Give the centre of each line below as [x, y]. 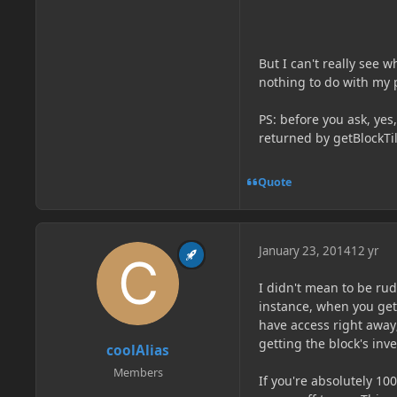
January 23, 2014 [305, 251]
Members [138, 372]
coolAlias [138, 350]
